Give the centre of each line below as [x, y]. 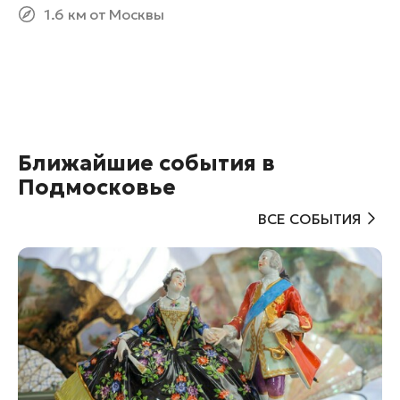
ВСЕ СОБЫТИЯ [309, 218]
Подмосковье [97, 188]
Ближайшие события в [146, 164]
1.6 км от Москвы [104, 15]
